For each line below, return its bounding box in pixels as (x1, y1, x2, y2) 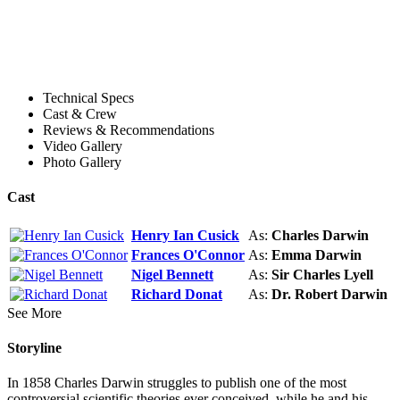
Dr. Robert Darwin (271, 286, 387, 302)
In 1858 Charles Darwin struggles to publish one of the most (7, 375, 346, 391)
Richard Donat (131, 286, 222, 302)
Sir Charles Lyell (271, 266, 373, 282)
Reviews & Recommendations (43, 122, 214, 138)
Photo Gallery (43, 154, 121, 171)
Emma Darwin (271, 246, 362, 262)
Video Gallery (43, 138, 122, 154)
